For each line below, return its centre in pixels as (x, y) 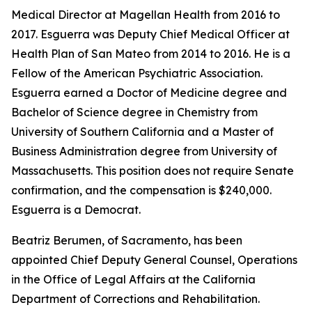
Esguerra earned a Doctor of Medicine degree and (149, 93)
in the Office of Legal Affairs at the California (133, 279)
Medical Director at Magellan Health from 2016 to (146, 15)
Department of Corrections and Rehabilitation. (135, 299)
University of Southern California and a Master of (142, 132)
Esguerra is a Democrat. (76, 210)
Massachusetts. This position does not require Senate (153, 171)
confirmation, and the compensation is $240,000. (141, 190)
